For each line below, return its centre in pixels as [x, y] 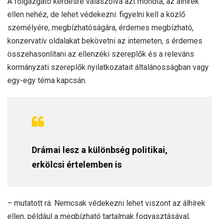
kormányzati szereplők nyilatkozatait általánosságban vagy [108, 67]
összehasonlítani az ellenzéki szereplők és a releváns [101, 54]
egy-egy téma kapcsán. [47, 80]
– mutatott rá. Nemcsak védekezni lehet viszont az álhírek [106, 203]
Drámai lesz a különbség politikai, [100, 150]
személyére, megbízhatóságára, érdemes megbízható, [100, 27]
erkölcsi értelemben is [77, 164]
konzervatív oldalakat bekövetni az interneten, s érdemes [105, 41]
